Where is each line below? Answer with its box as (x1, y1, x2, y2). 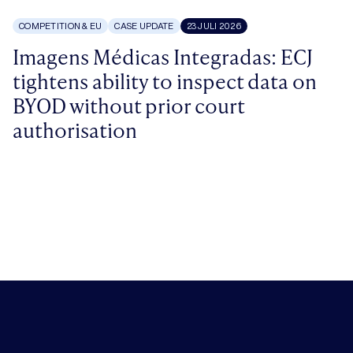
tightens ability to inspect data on (13, 67, 317, 95)
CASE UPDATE (114, 21, 174, 31)
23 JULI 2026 (186, 21, 241, 31)
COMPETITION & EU (19, 21, 102, 31)
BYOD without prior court (13, 91, 244, 120)
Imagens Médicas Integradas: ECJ (13, 43, 313, 71)
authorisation (13, 116, 137, 144)
